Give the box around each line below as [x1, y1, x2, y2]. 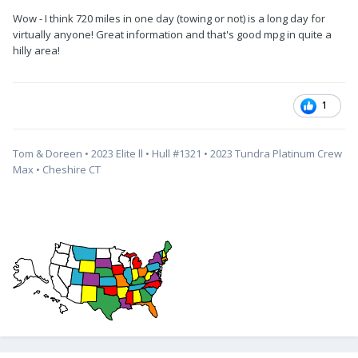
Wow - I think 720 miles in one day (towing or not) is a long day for [13, 11, 325, 26]
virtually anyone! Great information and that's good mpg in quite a [13, 27, 332, 42]
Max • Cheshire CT [13, 162, 103, 177]
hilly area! [13, 43, 62, 58]
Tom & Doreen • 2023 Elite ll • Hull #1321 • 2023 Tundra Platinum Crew [13, 146, 342, 161]
